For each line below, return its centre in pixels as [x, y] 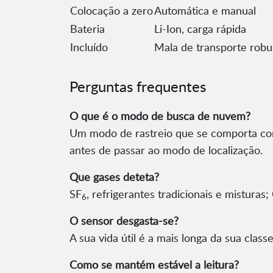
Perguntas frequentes [138, 87]
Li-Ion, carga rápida [200, 29]
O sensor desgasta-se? [124, 221]
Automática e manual [205, 11]
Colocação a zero [112, 11]
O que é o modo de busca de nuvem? [160, 116]
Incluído [89, 47]
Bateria [87, 29]
